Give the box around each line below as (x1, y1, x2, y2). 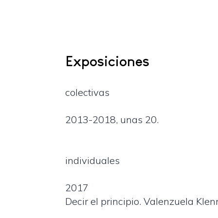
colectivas (65, 86, 110, 99)
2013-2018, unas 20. (65, 113, 159, 126)
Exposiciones (65, 53, 150, 70)
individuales (65, 154, 120, 167)
